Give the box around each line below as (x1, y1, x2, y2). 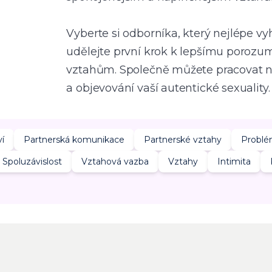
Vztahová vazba (81, 156, 149, 168)
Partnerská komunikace (23, 134, 124, 146)
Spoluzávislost (2, 156, 62, 168)
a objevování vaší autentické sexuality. (66, 81, 270, 95)
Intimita (217, 156, 251, 168)
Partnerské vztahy (143, 134, 222, 146)
